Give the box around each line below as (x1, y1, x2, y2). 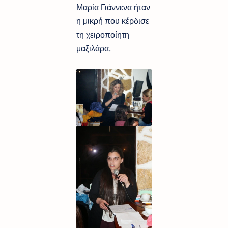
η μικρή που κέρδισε (76, 15, 149, 26)
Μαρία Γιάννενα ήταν (76, 1, 150, 13)
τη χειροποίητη (76, 28, 129, 40)
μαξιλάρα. (76, 42, 111, 54)
